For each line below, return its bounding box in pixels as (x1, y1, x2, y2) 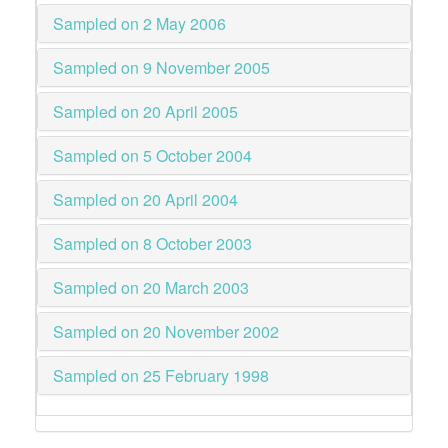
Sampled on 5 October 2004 (53, 144, 252, 167)
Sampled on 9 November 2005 (53, 56, 270, 79)
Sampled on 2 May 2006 (53, 12, 226, 35)
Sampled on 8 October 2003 (53, 232, 252, 255)
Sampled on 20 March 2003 (53, 276, 249, 299)
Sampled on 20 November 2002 (53, 320, 279, 343)
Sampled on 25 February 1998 (53, 364, 269, 387)
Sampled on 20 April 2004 (53, 188, 238, 211)
